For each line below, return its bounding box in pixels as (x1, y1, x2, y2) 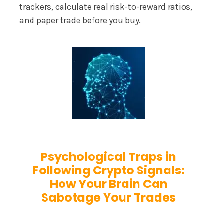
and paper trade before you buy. (19, 15, 141, 26)
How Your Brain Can (49, 175, 168, 192)
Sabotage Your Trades (41, 189, 176, 205)
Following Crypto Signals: (32, 162, 185, 178)
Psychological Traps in (41, 148, 176, 165)
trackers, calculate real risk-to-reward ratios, (19, 1, 192, 12)
